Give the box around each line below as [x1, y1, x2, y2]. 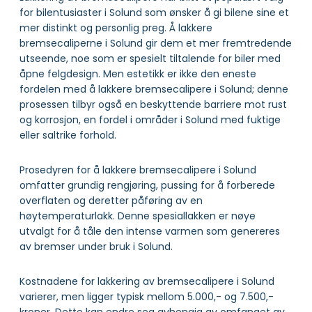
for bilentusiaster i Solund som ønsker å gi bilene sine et [19, 5, 289, 19]
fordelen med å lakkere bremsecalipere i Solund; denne [19, 81, 288, 96]
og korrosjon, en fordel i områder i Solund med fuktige [19, 112, 281, 127]
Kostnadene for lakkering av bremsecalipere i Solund [19, 274, 274, 288]
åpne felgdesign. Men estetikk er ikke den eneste [19, 66, 256, 81]
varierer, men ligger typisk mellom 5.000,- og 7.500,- [19, 289, 274, 304]
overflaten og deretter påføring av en [19, 193, 203, 208]
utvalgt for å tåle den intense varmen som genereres [19, 224, 280, 238]
